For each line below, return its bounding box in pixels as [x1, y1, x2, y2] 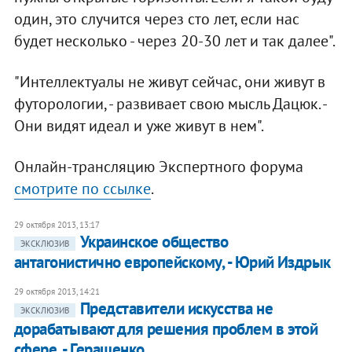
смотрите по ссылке [13, 178, 151, 200]
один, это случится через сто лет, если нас [13, 9, 299, 30]
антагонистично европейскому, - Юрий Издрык [13, 251, 331, 273]
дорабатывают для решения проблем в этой [13, 318, 318, 340]
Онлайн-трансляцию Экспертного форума [13, 156, 303, 178]
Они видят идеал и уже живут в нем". [13, 115, 264, 137]
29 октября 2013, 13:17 [13, 219, 100, 231]
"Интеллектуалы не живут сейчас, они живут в [13, 71, 325, 93]
